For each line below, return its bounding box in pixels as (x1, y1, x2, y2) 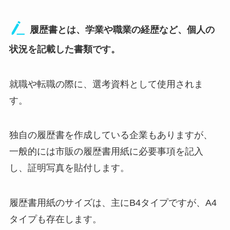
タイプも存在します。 (9, 214, 102, 225)
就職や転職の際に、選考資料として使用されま (9, 79, 203, 89)
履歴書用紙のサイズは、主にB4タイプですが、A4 (9, 198, 217, 208)
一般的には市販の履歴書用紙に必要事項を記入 (9, 146, 203, 157)
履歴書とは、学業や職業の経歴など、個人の (27, 24, 215, 35)
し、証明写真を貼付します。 (9, 163, 129, 174)
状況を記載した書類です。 (9, 44, 120, 54)
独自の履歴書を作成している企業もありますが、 (9, 130, 213, 141)
